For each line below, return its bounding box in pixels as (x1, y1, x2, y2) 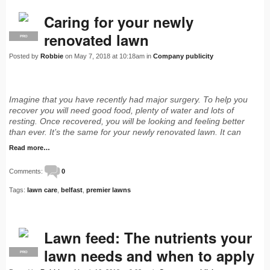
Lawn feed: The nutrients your (44, 227, 252, 248)
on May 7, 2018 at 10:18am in (63, 52, 153, 60)
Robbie (40, 52, 63, 60)
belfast (61, 186, 83, 194)
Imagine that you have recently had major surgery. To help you (9, 95, 248, 105)
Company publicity (153, 52, 213, 60)
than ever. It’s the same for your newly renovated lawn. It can (9, 127, 241, 137)
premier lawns (86, 186, 131, 194)
